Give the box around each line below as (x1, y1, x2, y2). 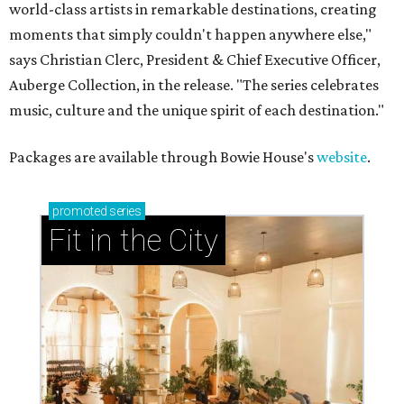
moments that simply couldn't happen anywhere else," (9, 25, 372, 44)
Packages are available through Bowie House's (9, 148, 317, 167)
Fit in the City (49, 223, 218, 259)
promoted (52, 204, 107, 219)
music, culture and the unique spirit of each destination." (9, 101, 384, 120)
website (317, 148, 367, 167)
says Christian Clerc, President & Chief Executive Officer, (9, 50, 381, 69)
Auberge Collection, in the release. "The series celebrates (9, 76, 379, 95)
